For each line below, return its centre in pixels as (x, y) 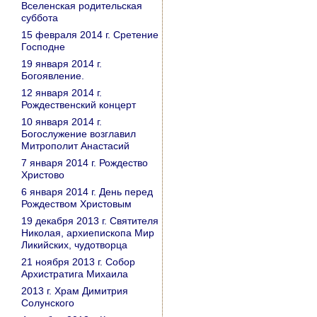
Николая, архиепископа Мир (88, 233)
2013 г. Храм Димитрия (75, 291)
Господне (43, 47)
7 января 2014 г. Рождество (85, 163)
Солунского (48, 303)
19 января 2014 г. (62, 64)
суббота (40, 18)
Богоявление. (53, 76)
